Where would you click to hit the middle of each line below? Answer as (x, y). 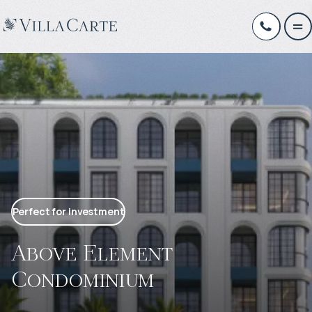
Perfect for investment (68, 211)
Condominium (83, 279)
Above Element (92, 252)
